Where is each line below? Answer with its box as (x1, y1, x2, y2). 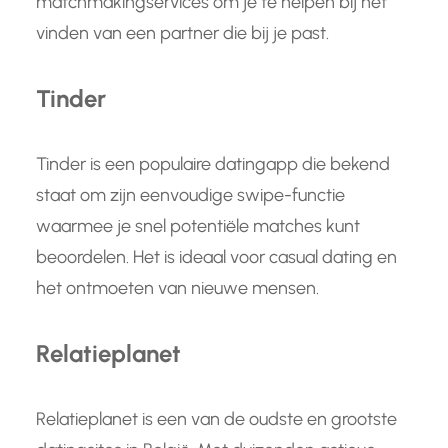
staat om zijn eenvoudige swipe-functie (36, 183, 345, 206)
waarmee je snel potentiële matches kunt (36, 214, 360, 237)
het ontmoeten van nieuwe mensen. (36, 276, 319, 299)
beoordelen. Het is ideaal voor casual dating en (36, 245, 397, 268)
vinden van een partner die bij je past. (36, 21, 329, 44)
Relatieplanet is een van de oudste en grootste (36, 407, 397, 430)
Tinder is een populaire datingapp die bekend (36, 152, 390, 175)
